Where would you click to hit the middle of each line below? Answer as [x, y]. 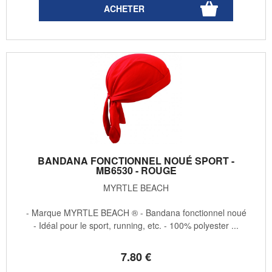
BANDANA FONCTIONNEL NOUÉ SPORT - [136, 160]
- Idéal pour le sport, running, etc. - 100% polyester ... [136, 225]
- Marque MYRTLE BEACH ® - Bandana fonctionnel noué [136, 212]
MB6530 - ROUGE [136, 170]
